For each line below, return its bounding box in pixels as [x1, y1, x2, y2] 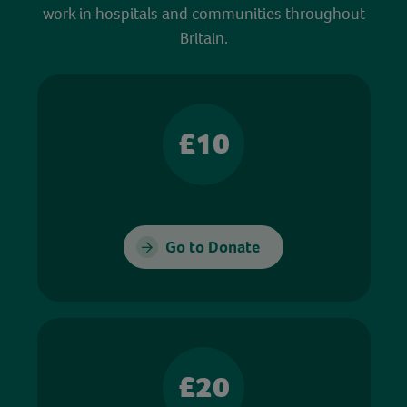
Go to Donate [165, 235, 260, 257]
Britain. [179, 26, 228, 48]
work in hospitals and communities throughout [42, 2, 365, 24]
